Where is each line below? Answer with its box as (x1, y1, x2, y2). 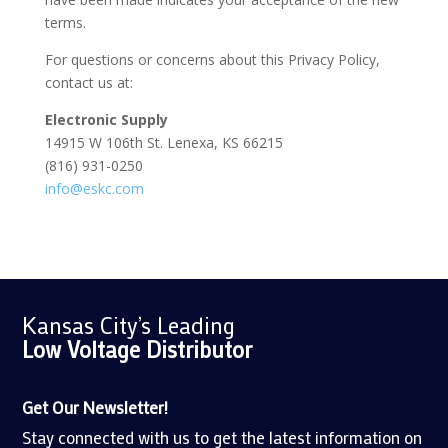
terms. (44, 13, 86, 33)
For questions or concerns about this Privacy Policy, (44, 50, 380, 70)
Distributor (140, 335, 253, 365)
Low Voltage (22, 335, 141, 365)
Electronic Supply (44, 110, 168, 130)
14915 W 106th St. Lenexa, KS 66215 (44, 133, 283, 153)
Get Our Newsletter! (22, 396, 169, 419)
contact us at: (44, 73, 133, 93)
